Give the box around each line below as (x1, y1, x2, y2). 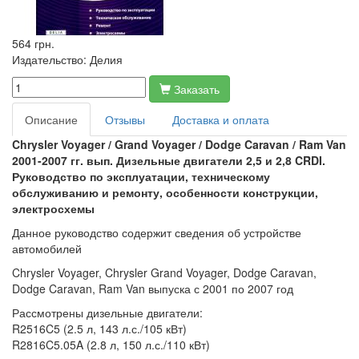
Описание (25, 111, 78, 127)
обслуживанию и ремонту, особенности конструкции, (12, 184, 318, 200)
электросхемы (12, 200, 95, 216)
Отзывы (105, 111, 145, 127)
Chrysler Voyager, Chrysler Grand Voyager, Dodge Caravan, (12, 264, 317, 280)
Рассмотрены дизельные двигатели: (12, 305, 203, 321)
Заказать (174, 81, 220, 97)
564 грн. (12, 35, 54, 51)
